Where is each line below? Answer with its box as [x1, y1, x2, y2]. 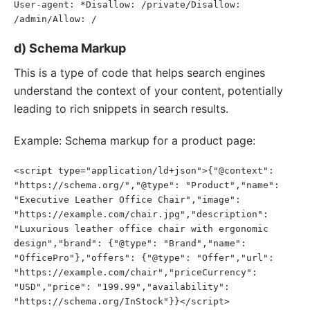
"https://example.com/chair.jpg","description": [14, 209, 268, 219]
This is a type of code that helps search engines [14, 66, 265, 80]
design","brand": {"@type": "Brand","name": [14, 238, 246, 248]
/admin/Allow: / [14, 14, 97, 24]
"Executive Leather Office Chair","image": [14, 194, 241, 205]
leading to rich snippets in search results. [14, 102, 228, 116]
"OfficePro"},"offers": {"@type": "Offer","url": [14, 253, 274, 263]
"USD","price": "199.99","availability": [14, 282, 230, 292]
